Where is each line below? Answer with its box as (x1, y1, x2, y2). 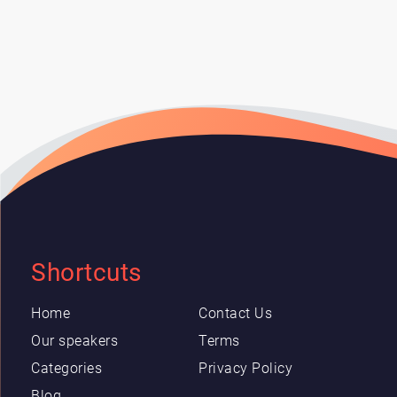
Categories (31, 360, 102, 377)
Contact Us (198, 305, 272, 322)
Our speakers (31, 332, 118, 349)
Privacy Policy (198, 360, 292, 377)
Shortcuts (31, 258, 142, 287)
